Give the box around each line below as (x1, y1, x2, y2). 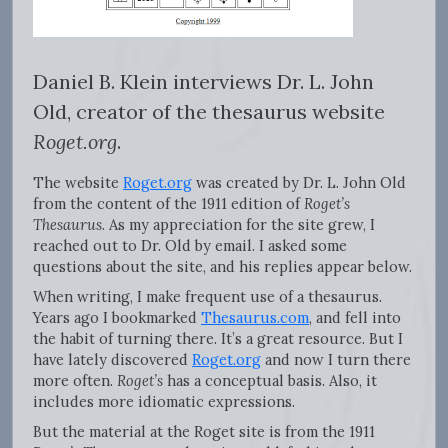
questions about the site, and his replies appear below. (33, 256, 412, 276)
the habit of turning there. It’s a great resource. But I (33, 328, 403, 348)
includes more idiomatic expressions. (33, 391, 299, 411)
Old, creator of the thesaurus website (33, 98, 385, 124)
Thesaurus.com (201, 307, 309, 327)
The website (33, 172, 123, 192)
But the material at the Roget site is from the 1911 (33, 421, 375, 441)
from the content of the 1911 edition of (33, 193, 304, 213)
